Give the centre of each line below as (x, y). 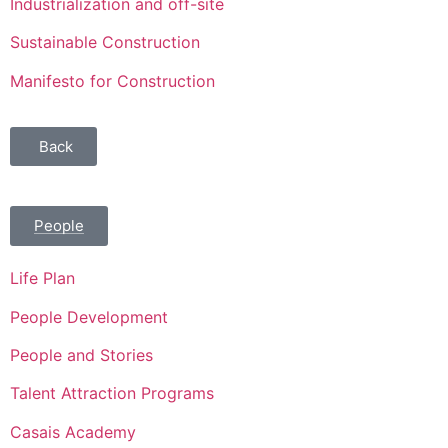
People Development (89, 316)
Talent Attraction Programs (112, 393)
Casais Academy (73, 431)
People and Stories (81, 354)
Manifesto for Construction (112, 80)
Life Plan (42, 278)
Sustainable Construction (105, 42)
